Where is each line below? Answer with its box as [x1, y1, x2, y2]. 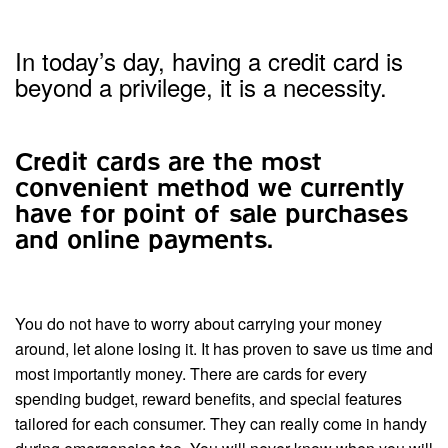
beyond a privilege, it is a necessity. [15, 69, 387, 105]
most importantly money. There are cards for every [15, 362, 367, 386]
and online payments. [15, 226, 273, 257]
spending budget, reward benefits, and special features [15, 387, 402, 411]
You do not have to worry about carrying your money [15, 312, 382, 336]
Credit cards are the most [15, 148, 322, 179]
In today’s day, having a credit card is [15, 43, 403, 79]
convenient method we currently [15, 174, 404, 205]
